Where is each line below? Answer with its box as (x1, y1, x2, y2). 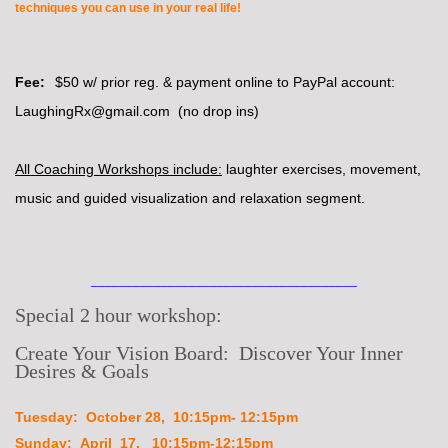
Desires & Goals (15, 360, 149, 383)
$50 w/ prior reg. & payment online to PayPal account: (51, 74, 395, 91)
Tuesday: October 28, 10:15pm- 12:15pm (15, 409, 298, 426)
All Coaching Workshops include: (15, 161, 222, 178)
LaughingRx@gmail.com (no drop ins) (15, 103, 259, 120)
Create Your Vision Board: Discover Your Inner (15, 342, 403, 365)
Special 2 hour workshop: (15, 304, 222, 327)
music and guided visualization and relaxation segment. (15, 190, 365, 207)
